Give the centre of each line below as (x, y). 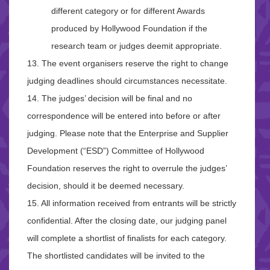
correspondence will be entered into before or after (124, 116)
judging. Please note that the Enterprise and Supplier (128, 133)
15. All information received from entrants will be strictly (132, 203)
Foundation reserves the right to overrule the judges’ (127, 168)
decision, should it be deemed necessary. (106, 186)
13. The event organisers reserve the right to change (128, 64)
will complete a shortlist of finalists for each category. (127, 238)
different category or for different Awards (128, 11)
